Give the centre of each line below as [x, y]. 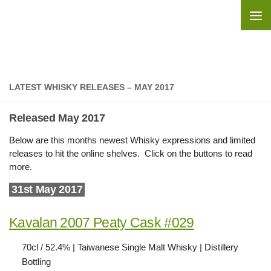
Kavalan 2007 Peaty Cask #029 [102, 223]
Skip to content [51, 17]
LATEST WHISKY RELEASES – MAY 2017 [92, 87]
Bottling [36, 262]
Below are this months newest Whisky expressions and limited [132, 140]
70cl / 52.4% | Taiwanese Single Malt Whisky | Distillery [130, 247]
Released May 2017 [57, 118]
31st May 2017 [47, 189]
